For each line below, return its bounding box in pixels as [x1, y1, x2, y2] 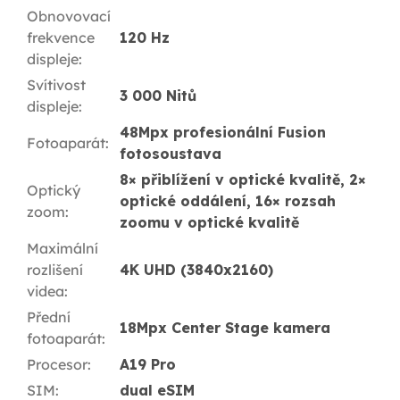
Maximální [27, 239, 98, 258]
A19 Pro [120, 355, 176, 374]
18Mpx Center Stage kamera [120, 319, 330, 337]
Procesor [27, 355, 87, 374]
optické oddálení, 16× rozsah [120, 192, 336, 211]
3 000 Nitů [120, 87, 196, 105]
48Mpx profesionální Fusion [120, 123, 326, 142]
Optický [27, 181, 80, 200]
